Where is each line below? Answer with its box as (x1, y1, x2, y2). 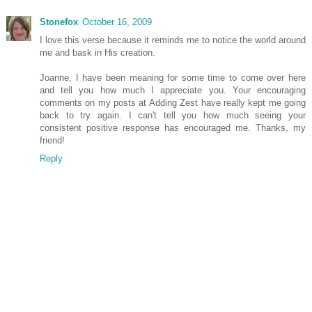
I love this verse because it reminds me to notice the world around (40, 34, 306, 45)
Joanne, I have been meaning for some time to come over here (40, 72, 306, 83)
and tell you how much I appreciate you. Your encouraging (40, 84, 306, 95)
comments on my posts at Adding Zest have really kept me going (40, 97, 306, 108)
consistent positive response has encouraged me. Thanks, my (40, 122, 306, 133)
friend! (40, 134, 65, 146)
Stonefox (40, 16, 78, 27)
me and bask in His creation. (40, 47, 155, 58)
